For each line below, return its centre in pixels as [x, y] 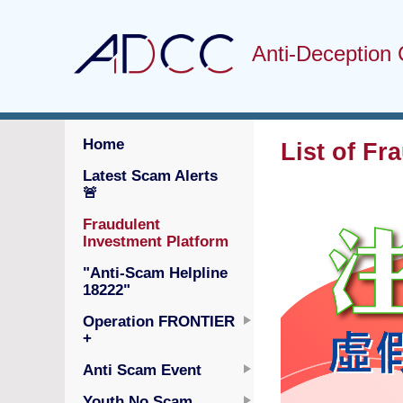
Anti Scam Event [142, 370]
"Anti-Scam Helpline [155, 273]
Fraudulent [121, 224]
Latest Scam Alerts [150, 175]
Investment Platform [156, 241]
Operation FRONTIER [159, 321]
